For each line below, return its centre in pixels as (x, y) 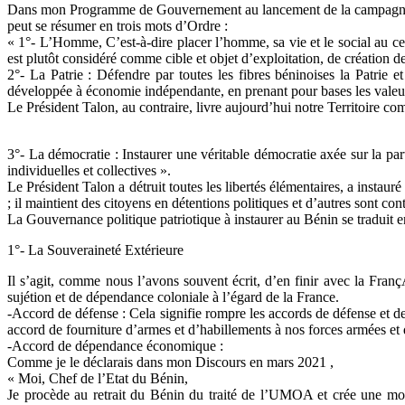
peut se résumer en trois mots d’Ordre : (118, 26)
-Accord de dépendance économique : (115, 346)
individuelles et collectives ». (89, 171)
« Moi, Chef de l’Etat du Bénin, (98, 379)
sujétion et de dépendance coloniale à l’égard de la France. (173, 297)
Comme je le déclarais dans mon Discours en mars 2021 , (170, 363)
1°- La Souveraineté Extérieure (95, 250)
